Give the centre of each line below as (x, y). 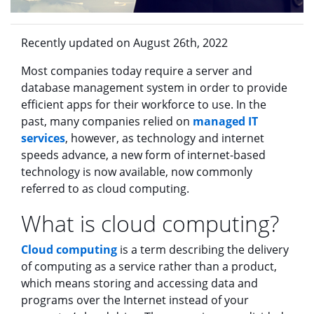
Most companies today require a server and (137, 70)
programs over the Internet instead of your (135, 300)
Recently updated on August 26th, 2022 (124, 42)
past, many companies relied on (107, 121)
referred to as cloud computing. (105, 188)
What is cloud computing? (150, 223)
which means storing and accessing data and (139, 283)
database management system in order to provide (154, 87)
